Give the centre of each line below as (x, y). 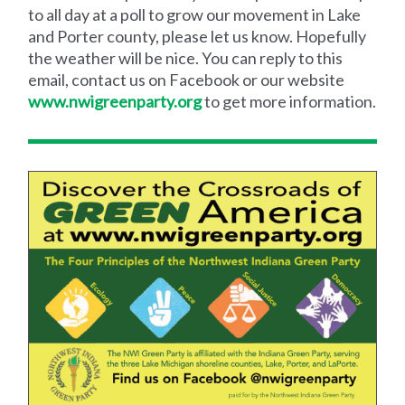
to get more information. (289, 101)
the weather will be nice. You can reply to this (186, 57)
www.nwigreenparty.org (115, 101)
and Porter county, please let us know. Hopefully (198, 36)
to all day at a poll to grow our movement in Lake (195, 14)
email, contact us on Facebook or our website (187, 79)
